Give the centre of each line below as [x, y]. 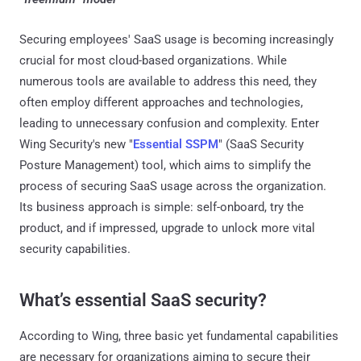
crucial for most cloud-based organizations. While [153, 60]
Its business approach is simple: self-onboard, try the [162, 207]
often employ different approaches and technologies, [161, 102]
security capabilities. [75, 249]
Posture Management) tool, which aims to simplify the [165, 165]
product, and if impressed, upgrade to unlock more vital [167, 228]
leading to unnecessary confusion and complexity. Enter [169, 123]
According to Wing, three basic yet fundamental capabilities [179, 336]
